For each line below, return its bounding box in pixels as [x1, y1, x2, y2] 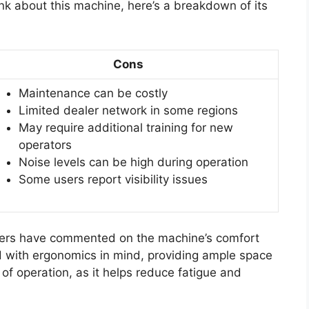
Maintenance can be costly [19, 86, 168, 100]
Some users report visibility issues [19, 172, 208, 186]
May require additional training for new [19, 120, 233, 134]
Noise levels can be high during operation [19, 154, 248, 169]
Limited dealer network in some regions [19, 103, 238, 117]
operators [19, 137, 72, 152]
